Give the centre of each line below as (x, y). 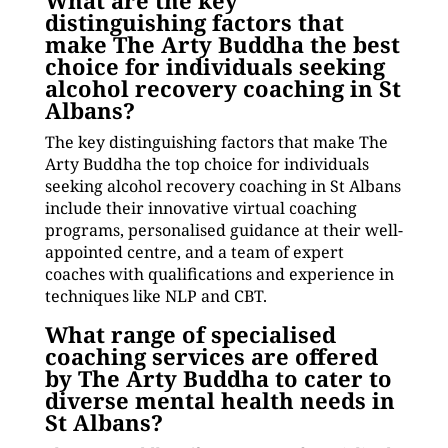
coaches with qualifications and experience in (219, 274)
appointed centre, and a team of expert (194, 252)
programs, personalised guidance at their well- (223, 230)
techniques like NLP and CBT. (155, 296)
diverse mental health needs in (219, 400)
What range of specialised (190, 334)
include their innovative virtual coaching (200, 208)
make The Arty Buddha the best (222, 44)
